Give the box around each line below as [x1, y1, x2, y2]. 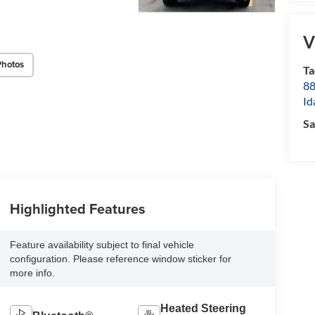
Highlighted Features [9, 198, 146, 219]
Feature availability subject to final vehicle [9, 238, 194, 250]
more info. [9, 266, 55, 278]
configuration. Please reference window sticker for [9, 252, 231, 264]
